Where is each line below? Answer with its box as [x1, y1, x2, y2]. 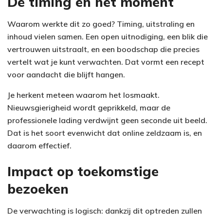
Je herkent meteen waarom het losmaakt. [7, 90, 160, 100]
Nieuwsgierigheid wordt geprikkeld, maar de [7, 102, 170, 112]
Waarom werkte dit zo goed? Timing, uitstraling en [7, 18, 195, 29]
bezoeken [7, 181, 69, 198]
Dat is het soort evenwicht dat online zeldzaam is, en [7, 127, 202, 138]
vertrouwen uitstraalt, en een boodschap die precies [7, 44, 200, 54]
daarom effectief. [7, 140, 72, 150]
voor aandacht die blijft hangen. [7, 69, 125, 79]
